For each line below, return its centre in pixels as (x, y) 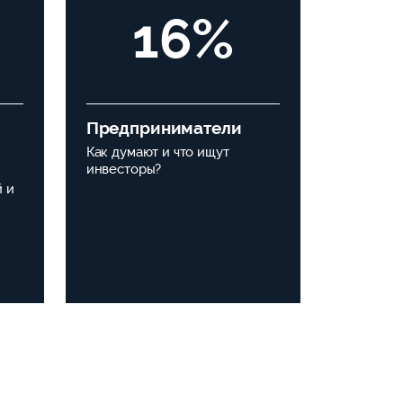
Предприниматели (164, 127)
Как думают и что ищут (157, 152)
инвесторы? (124, 170)
